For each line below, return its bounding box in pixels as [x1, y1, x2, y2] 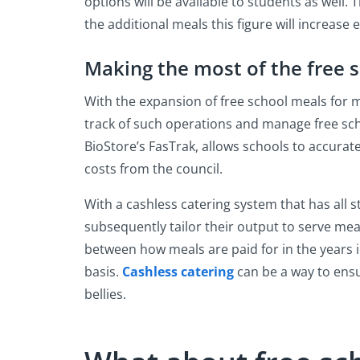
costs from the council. [84, 159, 223, 178]
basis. [84, 262, 122, 280]
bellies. [84, 284, 126, 303]
